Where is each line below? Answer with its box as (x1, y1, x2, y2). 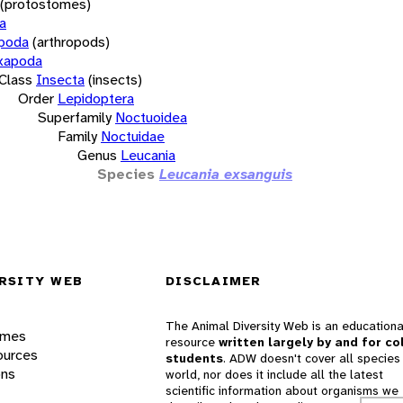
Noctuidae (101, 126, 165, 146)
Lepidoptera (58, 88, 134, 108)
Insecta (36, 69, 85, 89)
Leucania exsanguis (159, 164, 292, 184)
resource (166, 334, 219, 351)
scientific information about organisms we (166, 382, 399, 399)
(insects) (88, 69, 142, 89)
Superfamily (38, 107, 112, 127)
